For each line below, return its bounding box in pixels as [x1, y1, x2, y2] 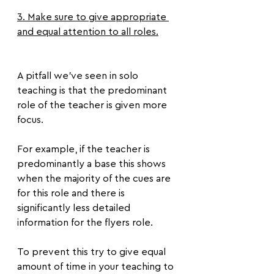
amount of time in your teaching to [17, 262, 176, 272]
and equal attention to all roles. [17, 27, 158, 37]
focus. [17, 115, 43, 125]
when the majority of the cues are [17, 174, 173, 183]
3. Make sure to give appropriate [17, 12, 169, 22]
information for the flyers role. [17, 218, 153, 228]
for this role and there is [17, 188, 127, 198]
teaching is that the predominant [17, 86, 169, 95]
